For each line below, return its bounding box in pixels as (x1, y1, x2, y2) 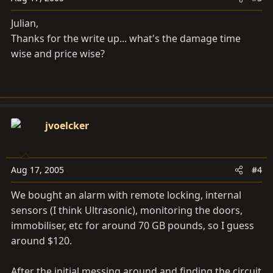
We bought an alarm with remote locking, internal (11, 188, 241, 202)
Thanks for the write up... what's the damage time (11, 32, 241, 45)
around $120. (11, 234, 72, 247)
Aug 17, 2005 (11, 164, 64, 175)
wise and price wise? (11, 47, 105, 60)
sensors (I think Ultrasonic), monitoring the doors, (11, 204, 243, 217)
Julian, (11, 16, 38, 30)
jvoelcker (45, 119, 89, 132)
